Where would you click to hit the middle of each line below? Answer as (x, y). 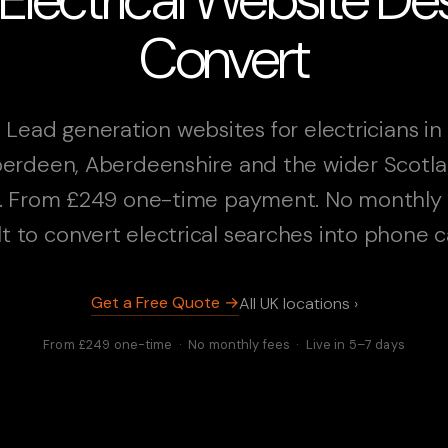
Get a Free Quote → (164, 302)
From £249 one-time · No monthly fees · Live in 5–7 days (224, 344)
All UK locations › (298, 304)
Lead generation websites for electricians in (224, 129)
